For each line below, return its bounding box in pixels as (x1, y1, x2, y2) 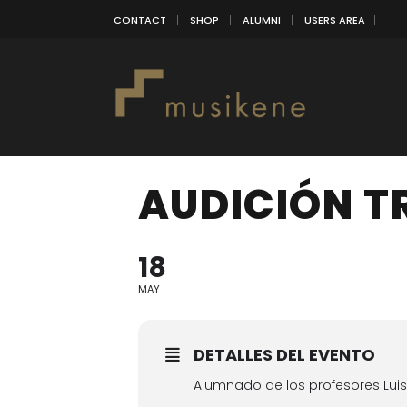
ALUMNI (243, 12, 281, 27)
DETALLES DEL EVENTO (194, 343, 375, 366)
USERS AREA (304, 12, 365, 27)
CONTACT (114, 12, 166, 27)
